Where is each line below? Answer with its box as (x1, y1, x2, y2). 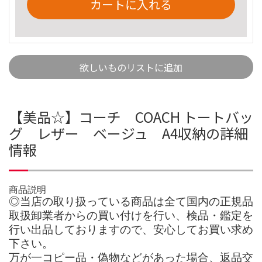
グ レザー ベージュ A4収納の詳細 (9, 122, 248, 143)
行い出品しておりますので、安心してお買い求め (9, 223, 253, 236)
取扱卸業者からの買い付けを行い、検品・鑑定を (9, 209, 253, 222)
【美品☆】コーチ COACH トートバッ (9, 106, 253, 127)
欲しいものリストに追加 (80, 60, 182, 74)
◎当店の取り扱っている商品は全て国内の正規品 (9, 195, 253, 208)
